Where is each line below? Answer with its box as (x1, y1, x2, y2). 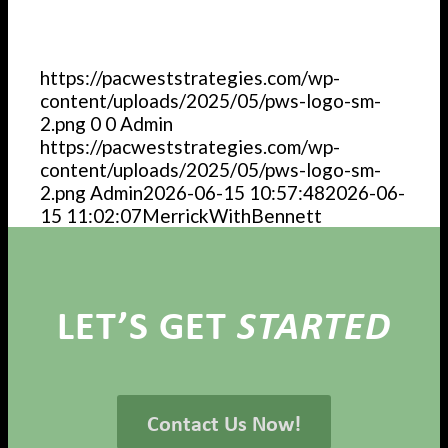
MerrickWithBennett (142, 204, 323, 228)
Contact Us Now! (147, 408, 301, 439)
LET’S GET (57, 297, 237, 352)
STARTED (237, 297, 391, 352)
